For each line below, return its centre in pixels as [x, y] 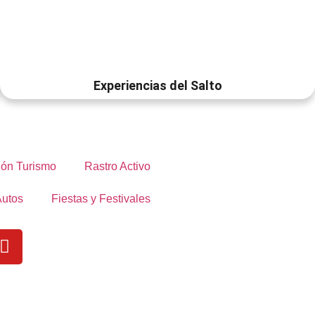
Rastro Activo [117, 166]
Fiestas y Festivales [101, 198]
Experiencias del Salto [157, 85]
